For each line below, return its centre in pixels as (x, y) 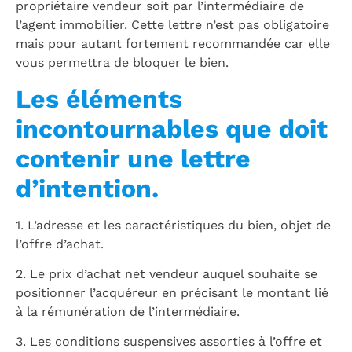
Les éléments (99, 99)
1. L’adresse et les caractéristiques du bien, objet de (173, 225)
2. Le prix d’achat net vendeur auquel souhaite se (167, 274)
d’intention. (87, 188)
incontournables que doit (172, 128)
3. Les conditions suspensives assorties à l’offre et (169, 342)
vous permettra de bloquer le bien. (122, 63)
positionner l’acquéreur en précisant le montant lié (172, 293)
